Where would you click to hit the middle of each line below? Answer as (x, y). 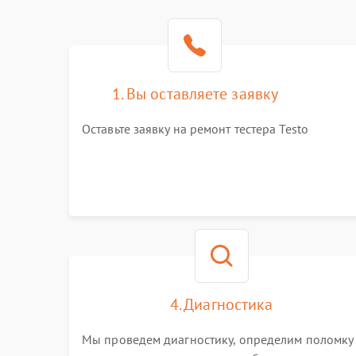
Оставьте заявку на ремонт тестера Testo (195, 129)
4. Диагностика (221, 304)
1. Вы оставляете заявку (195, 94)
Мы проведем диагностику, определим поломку (218, 339)
